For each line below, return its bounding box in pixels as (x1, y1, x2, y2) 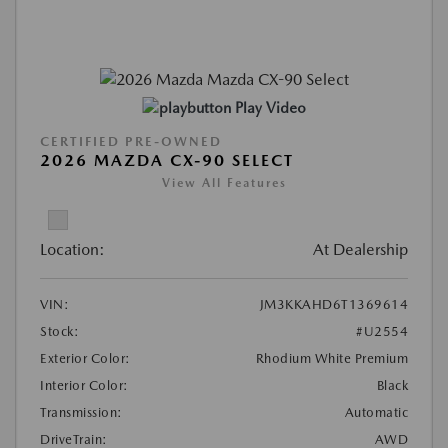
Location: (40, 240, 105, 260)
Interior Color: (40, 378, 129, 394)
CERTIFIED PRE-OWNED (40, 134, 222, 150)
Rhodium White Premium (255, 351, 408, 367)
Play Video (234, 99, 306, 118)
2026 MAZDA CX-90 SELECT (40, 151, 294, 171)
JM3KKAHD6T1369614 (259, 297, 408, 313)
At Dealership (313, 240, 408, 260)
